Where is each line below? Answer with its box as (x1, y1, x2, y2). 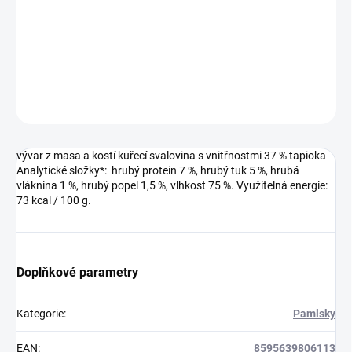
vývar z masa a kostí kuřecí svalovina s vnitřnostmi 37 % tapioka (16, 149, 326, 163)
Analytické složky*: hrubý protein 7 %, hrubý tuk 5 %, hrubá (16, 164, 299, 178)
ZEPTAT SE (214, 99, 260, 111)
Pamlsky (293, 307, 335, 321)
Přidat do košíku (120, 13, 199, 26)
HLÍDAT (304, 99, 336, 111)
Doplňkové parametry (16, 265, 138, 280)
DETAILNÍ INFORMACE (16, 60, 113, 72)
